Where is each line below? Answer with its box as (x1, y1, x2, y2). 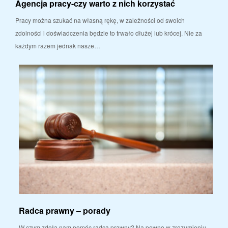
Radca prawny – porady (19, 205, 110, 217)
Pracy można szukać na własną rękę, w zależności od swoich (15, 16, 185, 25)
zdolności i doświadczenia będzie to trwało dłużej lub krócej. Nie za (15, 28, 202, 38)
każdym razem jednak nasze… (15, 41, 100, 50)
